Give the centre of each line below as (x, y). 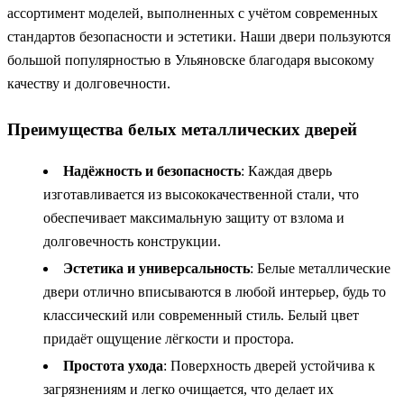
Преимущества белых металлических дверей (182, 130)
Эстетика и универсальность (156, 269)
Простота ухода (113, 366)
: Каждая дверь (286, 171)
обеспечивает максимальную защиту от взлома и (194, 218)
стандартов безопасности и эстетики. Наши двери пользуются (199, 37)
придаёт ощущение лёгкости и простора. (169, 339)
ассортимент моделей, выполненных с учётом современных (193, 14)
